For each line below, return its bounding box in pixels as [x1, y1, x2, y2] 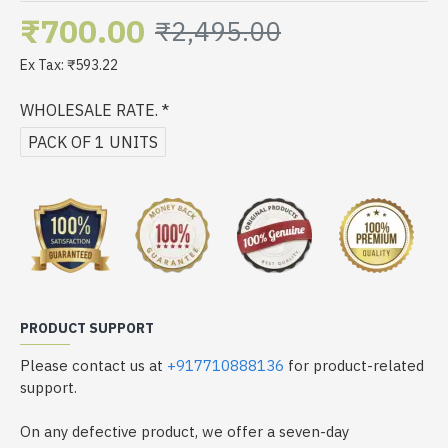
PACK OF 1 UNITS [28, 131, 158, 152]
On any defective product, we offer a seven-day [20, 422, 349, 441]
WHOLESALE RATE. [20, 100, 158, 120]
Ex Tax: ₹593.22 [20, 56, 118, 74]
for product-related [284, 356, 424, 375]
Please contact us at [20, 356, 167, 375]
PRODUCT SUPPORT [20, 319, 154, 337]
